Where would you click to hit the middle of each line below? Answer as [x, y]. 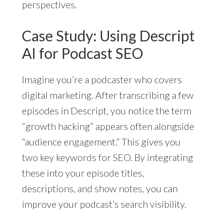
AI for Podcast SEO [82, 53]
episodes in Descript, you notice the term [106, 110]
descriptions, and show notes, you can [100, 188]
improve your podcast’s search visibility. [104, 204]
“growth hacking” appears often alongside [108, 126]
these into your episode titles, [83, 173]
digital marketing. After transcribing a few [108, 95]
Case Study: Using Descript [108, 35]
